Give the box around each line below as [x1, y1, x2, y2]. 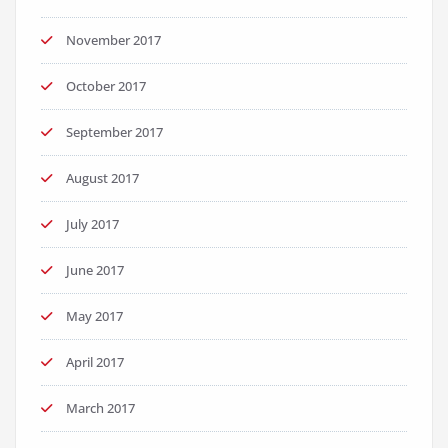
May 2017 [66, 307, 123, 326]
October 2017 [66, 77, 146, 96]
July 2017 [66, 215, 119, 234]
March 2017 [66, 399, 135, 418]
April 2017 [66, 353, 124, 372]
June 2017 [66, 261, 124, 280]
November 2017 [66, 31, 161, 50]
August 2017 [66, 169, 139, 188]
